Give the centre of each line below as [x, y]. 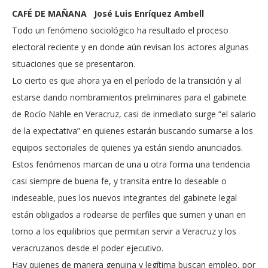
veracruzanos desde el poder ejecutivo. [88, 248]
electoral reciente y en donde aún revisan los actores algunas [130, 47]
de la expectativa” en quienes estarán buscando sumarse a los [133, 131]
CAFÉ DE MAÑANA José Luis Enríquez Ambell [109, 14]
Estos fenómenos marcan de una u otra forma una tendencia [131, 165]
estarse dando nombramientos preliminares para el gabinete [129, 98]
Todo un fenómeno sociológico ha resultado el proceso [120, 31]
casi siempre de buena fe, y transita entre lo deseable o [119, 181]
